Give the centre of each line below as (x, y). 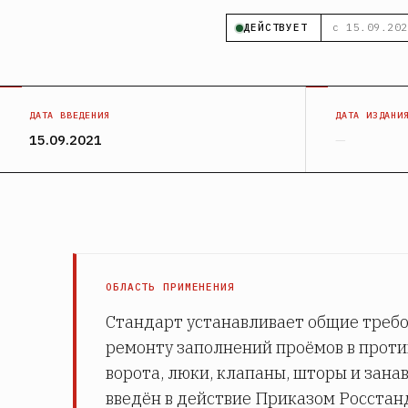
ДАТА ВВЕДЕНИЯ (70, 115)
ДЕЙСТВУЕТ (275, 27)
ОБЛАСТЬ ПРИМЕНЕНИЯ (170, 287)
